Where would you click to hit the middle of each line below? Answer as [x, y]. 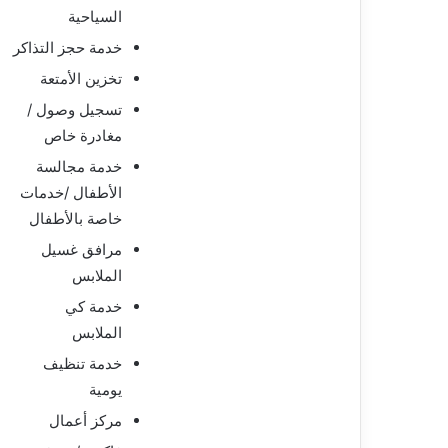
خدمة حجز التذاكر [68, 47]
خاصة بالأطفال [76, 218]
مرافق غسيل [82, 249]
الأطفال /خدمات [71, 192]
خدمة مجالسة [79, 166]
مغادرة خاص [83, 135]
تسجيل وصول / [75, 109]
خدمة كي [94, 306]
